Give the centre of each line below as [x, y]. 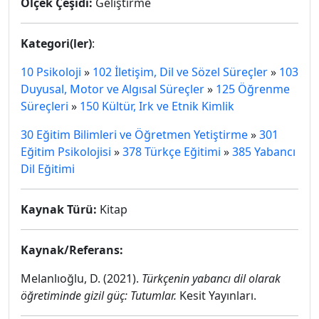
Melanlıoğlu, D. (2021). [81, 278]
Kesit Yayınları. [216, 296]
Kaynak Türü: [59, 209]
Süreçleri [45, 106]
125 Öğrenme [253, 89]
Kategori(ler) [56, 43]
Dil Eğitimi [48, 169]
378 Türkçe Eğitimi [172, 152]
